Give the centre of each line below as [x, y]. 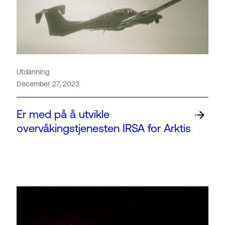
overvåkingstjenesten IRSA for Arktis [104, 129]
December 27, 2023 [48, 84]
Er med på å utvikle [63, 115]
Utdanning [33, 72]
